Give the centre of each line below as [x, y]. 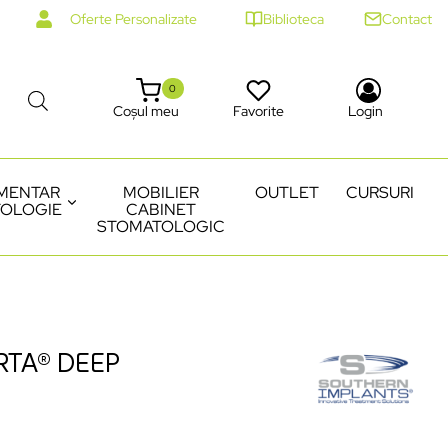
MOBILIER [161, 192]
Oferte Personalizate [133, 19]
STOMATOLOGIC [161, 226]
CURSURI [380, 192]
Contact [407, 19]
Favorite [258, 110]
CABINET [161, 209]
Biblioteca [293, 19]
